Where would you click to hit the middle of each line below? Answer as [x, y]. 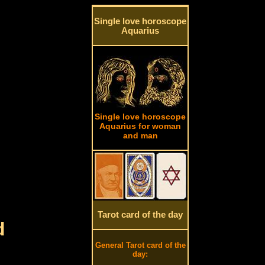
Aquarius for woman [140, 126]
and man [140, 135]
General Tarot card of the [140, 245]
